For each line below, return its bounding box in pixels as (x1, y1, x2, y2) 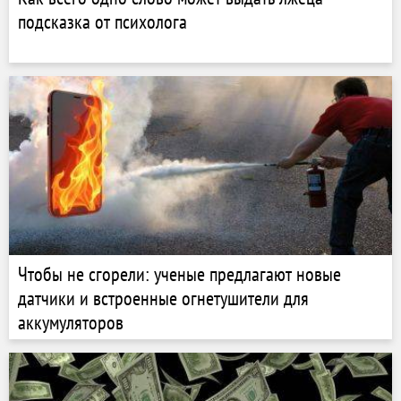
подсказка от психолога (18, 9, 187, 34)
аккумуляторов (18, 310, 124, 335)
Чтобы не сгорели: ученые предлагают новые (18, 261, 341, 286)
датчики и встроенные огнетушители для (18, 286, 309, 311)
